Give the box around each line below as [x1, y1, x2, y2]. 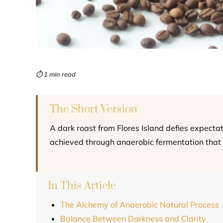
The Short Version [50, 103, 137, 116]
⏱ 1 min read [36, 70, 76, 78]
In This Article [48, 179, 116, 193]
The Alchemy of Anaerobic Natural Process [60, 200, 219, 210]
